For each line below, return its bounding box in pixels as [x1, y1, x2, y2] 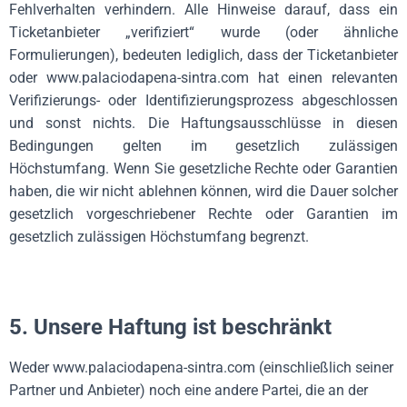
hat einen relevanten [258, 69, 398, 86]
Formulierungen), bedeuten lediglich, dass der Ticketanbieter [9, 46, 398, 64]
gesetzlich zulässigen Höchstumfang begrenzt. [9, 228, 309, 245]
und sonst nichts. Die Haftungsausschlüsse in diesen [9, 114, 398, 132]
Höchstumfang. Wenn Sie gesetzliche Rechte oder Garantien [9, 160, 398, 177]
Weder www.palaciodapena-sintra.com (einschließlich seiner [9, 359, 393, 376]
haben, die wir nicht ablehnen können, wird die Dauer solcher [9, 183, 398, 200]
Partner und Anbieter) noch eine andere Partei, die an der [9, 382, 368, 399]
